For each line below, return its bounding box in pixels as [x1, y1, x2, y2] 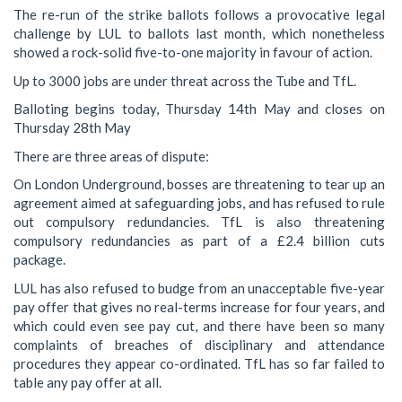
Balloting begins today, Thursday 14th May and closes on [13, 100, 385, 117]
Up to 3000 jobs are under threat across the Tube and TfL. [13, 72, 356, 89]
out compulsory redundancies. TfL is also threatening [13, 214, 385, 230]
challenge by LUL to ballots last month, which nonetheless [13, 25, 385, 41]
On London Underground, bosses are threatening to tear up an [13, 176, 385, 192]
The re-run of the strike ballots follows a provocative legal [13, 6, 385, 22]
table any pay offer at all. [13, 373, 162, 390]
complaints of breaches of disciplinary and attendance [13, 336, 385, 353]
